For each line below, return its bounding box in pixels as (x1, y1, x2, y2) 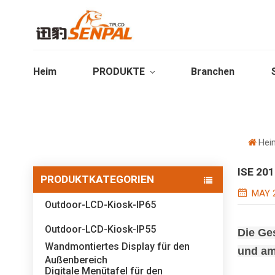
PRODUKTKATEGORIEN (40, 173, 154, 186)
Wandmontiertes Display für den (45, 241, 190, 253)
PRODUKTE (93, 65, 148, 77)
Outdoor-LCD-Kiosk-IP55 (45, 223, 157, 235)
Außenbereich (45, 254, 108, 266)
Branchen (191, 65, 235, 77)
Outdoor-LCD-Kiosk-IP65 (45, 199, 157, 211)
